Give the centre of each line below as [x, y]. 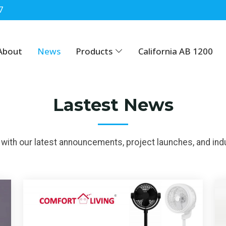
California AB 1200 [175, 51]
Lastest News [113, 105]
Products [94, 51]
